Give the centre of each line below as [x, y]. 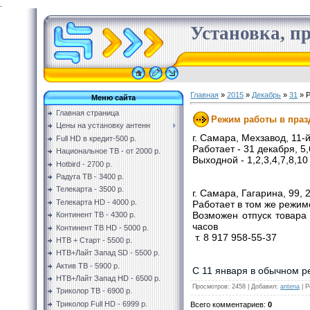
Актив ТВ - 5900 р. [88, 265]
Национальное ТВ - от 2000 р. [108, 151]
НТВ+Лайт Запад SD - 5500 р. [108, 253]
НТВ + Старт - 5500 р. [94, 240]
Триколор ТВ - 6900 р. [94, 291]
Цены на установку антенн [103, 126]
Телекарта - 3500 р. [90, 189]
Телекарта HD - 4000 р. [97, 202]
